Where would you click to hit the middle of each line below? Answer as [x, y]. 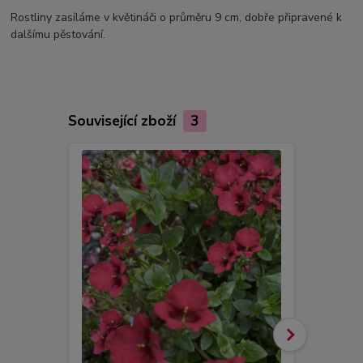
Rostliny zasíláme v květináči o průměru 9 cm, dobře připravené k [177, 17]
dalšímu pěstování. [58, 34]
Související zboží [124, 120]
